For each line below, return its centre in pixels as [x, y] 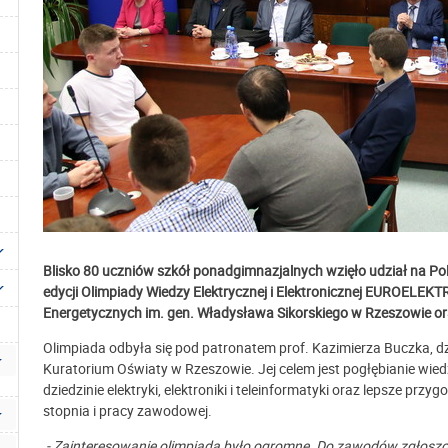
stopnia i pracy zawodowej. [127, 410]
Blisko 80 [72, 270]
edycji [60, 291]
